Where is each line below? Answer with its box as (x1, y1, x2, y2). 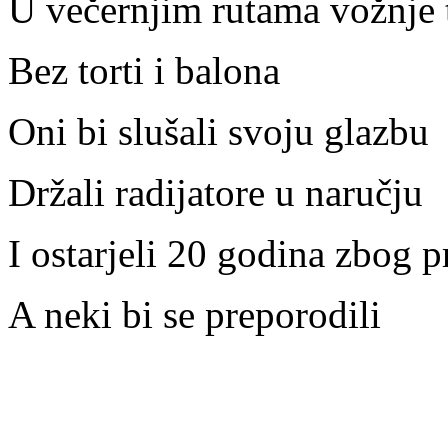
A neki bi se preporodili (8, 293, 391, 337)
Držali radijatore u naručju (8, 171, 433, 215)
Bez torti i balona (8, 49, 280, 93)
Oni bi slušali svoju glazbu (8, 110, 439, 154)
